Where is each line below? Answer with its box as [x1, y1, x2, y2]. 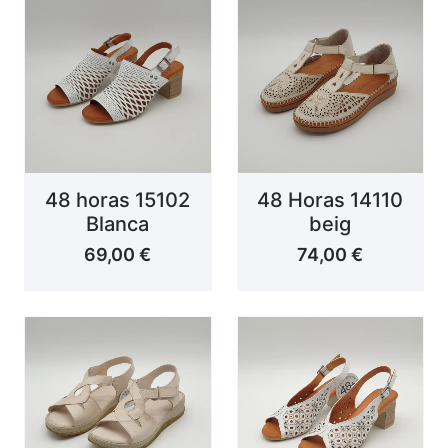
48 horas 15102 [45, 187, 191, 212]
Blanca [86, 211, 150, 236]
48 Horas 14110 [257, 187, 404, 212]
